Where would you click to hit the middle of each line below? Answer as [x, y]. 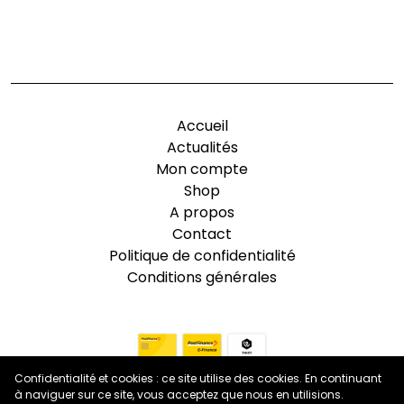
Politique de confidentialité [202, 255]
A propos [202, 212]
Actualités [202, 147]
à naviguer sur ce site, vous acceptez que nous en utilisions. [179, 395]
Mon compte [202, 169]
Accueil [202, 125]
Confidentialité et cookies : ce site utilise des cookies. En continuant [198, 378]
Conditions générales [202, 277]
